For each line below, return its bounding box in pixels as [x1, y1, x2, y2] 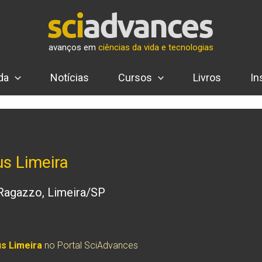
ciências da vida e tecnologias [98, 42, 213, 53]
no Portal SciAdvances [42, 240, 138, 251]
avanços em [49, 42, 98, 53]
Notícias [50, 71, 89, 84]
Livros [193, 71, 222, 84]
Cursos [118, 71, 152, 84]
